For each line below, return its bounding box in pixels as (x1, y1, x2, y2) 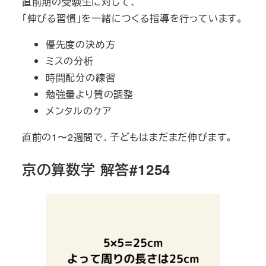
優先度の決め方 (45, 37, 116, 52)
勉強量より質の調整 (45, 87, 134, 102)
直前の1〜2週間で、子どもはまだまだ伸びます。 (21, 130, 233, 144)
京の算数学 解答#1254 (21, 159, 171, 180)
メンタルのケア (45, 104, 112, 118)
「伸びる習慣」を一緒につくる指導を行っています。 (21, 11, 243, 26)
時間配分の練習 (45, 71, 116, 85)
